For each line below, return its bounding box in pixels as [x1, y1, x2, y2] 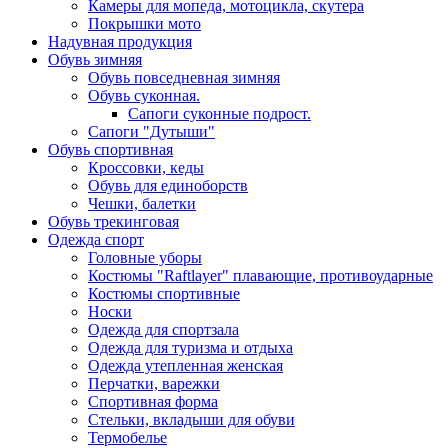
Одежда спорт [48, 230, 144, 248]
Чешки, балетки [88, 194, 196, 212]
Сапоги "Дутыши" [88, 122, 215, 140]
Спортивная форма [88, 392, 218, 410]
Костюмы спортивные [88, 284, 240, 302]
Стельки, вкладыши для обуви [88, 410, 295, 428]
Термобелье [88, 428, 167, 446]
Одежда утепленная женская [88, 356, 283, 374]
